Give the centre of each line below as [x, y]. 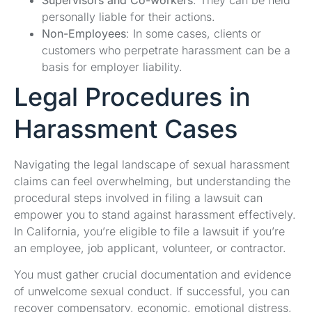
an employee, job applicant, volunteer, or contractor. [150, 248]
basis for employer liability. [112, 67]
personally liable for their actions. [128, 16]
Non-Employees [84, 33]
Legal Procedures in [132, 96]
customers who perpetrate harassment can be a [166, 50]
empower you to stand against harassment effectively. [155, 214]
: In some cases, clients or [194, 33]
